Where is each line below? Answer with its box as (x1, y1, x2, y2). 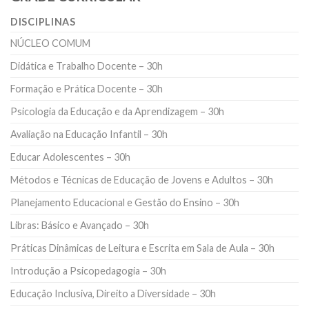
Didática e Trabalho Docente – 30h (10, 59, 163, 72)
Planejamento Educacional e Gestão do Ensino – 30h (10, 196, 239, 208)
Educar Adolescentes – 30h (10, 150, 130, 163)
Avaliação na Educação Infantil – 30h (10, 128, 168, 140)
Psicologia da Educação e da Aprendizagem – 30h (10, 105, 224, 117)
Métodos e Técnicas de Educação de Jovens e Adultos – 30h (10, 173, 273, 186)
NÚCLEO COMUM (10, 37, 90, 49)
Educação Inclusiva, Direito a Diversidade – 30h (10, 287, 216, 299)
